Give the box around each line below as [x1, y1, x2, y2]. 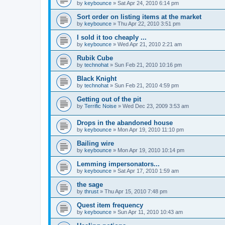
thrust [84, 188, 98, 194]
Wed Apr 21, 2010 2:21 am [118, 41, 182, 48]
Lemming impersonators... [77, 160, 160, 168]
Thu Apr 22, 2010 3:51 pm [118, 21, 180, 27]
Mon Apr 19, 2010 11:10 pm [118, 126, 184, 133]
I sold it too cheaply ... [77, 34, 147, 42]
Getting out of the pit [77, 95, 141, 103]
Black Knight [77, 75, 117, 83]
